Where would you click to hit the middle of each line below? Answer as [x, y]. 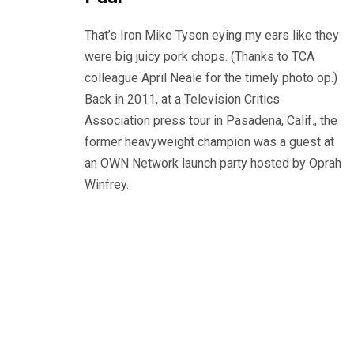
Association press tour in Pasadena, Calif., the [211, 120]
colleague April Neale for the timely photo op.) [211, 77]
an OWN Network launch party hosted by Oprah [213, 163]
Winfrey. [108, 184]
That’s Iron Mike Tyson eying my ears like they [212, 35]
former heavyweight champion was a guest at [209, 141]
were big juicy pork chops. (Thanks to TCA [200, 56]
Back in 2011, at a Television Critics [182, 99]
